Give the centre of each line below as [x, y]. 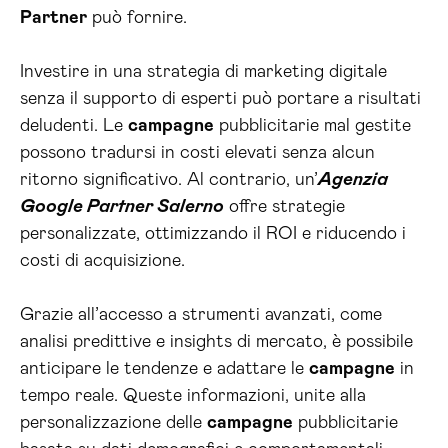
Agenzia [353, 180]
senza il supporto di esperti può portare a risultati [220, 99]
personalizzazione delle [113, 423]
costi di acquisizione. [102, 261]
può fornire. [137, 18]
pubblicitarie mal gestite [312, 126]
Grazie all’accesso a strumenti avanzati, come [201, 315]
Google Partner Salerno [122, 207]
